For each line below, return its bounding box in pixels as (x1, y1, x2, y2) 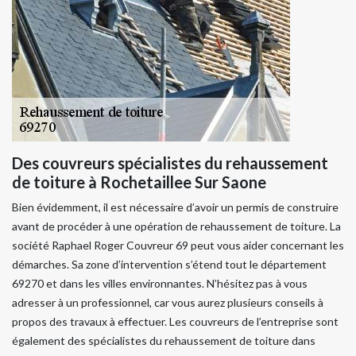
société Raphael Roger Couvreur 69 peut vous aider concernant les (12, 238, 344, 252)
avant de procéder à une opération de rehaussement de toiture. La (12, 219, 341, 233)
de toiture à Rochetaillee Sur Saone (12, 172, 266, 192)
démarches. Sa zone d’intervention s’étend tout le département (12, 257, 327, 271)
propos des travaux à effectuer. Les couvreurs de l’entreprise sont (12, 314, 339, 328)
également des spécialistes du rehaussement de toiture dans (12, 333, 315, 347)
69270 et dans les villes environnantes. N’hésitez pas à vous (12, 276, 308, 290)
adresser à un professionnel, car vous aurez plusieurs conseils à (12, 295, 323, 309)
